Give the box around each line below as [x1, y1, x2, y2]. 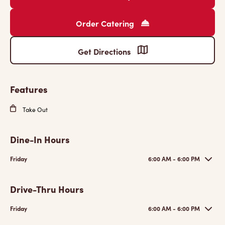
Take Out [21, 105, 48, 114]
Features [10, 83, 48, 95]
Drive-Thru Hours [10, 183, 84, 195]
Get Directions [77, 46, 133, 57]
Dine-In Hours [10, 133, 70, 146]
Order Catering [76, 18, 136, 29]
